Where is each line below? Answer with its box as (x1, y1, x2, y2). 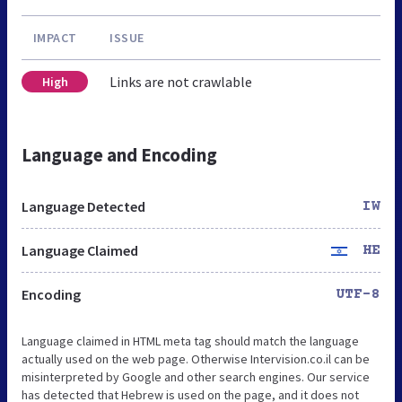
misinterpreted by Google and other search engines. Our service (22, 368, 370, 385)
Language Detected (22, 197, 145, 215)
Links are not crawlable (109, 72, 252, 91)
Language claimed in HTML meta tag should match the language (22, 332, 359, 349)
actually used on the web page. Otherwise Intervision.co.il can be (22, 350, 370, 367)
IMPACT (32, 29, 77, 46)
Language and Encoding (22, 142, 217, 167)
